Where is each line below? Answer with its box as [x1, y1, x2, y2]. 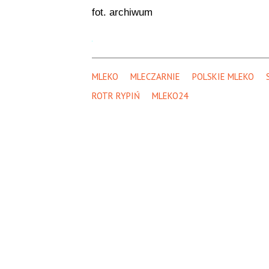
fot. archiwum [91, 6, 153, 18]
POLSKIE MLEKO [192, 70, 254, 82]
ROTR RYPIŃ [91, 89, 140, 101]
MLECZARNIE [130, 70, 180, 82]
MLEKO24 [151, 89, 188, 101]
